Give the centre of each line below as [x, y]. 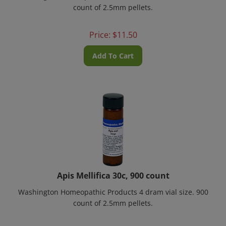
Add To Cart [113, 50]
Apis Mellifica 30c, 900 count [113, 169]
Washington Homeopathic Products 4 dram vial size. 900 [113, 186]
